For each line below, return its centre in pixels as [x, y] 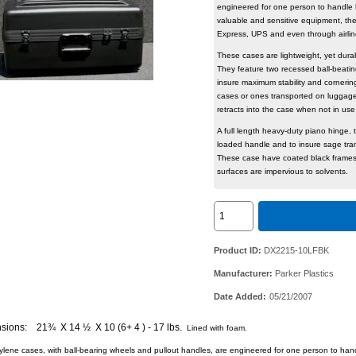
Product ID [236, 250]
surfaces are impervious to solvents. [283, 172]
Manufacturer [242, 273]
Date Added [239, 296]
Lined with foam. [215, 327]
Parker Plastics [305, 273]
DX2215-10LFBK [297, 250]
